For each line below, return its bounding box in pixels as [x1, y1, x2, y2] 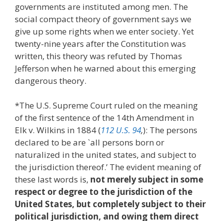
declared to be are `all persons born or [15, 137, 164, 148]
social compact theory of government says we [15, 13, 191, 25]
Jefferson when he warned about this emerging [15, 62, 196, 74]
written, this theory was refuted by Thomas [15, 50, 182, 62]
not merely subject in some [90, 174, 203, 185]
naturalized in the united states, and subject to [15, 149, 196, 161]
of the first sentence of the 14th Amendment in [15, 112, 194, 124]
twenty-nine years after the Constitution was [15, 37, 186, 49]
